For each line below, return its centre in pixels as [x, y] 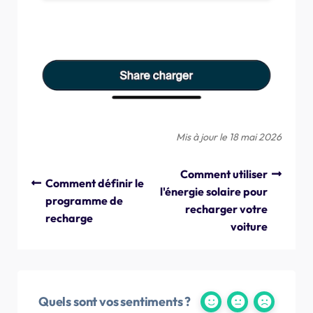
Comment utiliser [224, 174]
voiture [249, 227]
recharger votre [226, 209]
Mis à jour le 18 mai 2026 [229, 137]
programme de [84, 200]
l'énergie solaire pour [214, 192]
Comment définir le [95, 183]
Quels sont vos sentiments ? [115, 301]
